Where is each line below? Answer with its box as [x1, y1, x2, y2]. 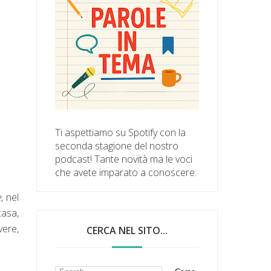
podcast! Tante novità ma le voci [55, 152, 193, 166]
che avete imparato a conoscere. [55, 165, 197, 179]
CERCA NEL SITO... [87, 223, 168, 237]
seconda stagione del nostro [55, 139, 179, 152]
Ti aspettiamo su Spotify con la [55, 125, 186, 139]
